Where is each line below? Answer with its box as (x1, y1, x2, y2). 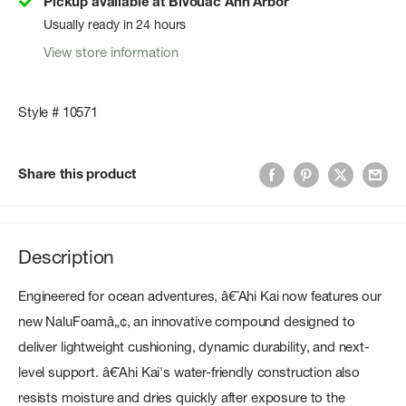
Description (18, 245, 115, 268)
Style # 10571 (18, 102, 99, 121)
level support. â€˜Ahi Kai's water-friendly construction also (18, 363, 361, 382)
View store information (43, 43, 179, 61)
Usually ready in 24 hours (43, 16, 187, 33)
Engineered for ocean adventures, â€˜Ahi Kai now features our (18, 287, 382, 305)
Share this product (18, 165, 137, 183)
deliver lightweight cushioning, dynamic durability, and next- (18, 338, 370, 356)
